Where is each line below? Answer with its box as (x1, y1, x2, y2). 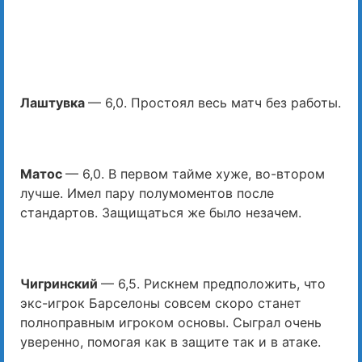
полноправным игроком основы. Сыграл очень (20, 314, 322, 330)
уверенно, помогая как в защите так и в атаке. (20, 333, 321, 350)
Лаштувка (20, 94, 88, 111)
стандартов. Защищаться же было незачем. (20, 204, 301, 221)
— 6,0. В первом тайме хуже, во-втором (65, 165, 325, 182)
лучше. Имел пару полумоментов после (20, 184, 274, 201)
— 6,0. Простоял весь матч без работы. (88, 94, 341, 111)
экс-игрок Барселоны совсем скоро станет (20, 294, 301, 311)
